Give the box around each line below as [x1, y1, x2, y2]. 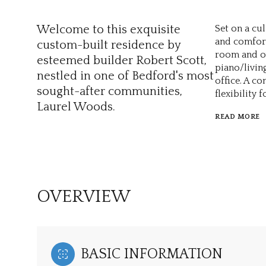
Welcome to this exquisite [37, 23, 180, 36]
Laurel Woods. [37, 100, 115, 113]
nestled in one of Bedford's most [37, 69, 214, 83]
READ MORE [215, 113, 260, 121]
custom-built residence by [37, 39, 180, 52]
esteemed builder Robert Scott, [37, 54, 207, 67]
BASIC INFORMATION [81, 246, 223, 262]
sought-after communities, [37, 85, 182, 98]
